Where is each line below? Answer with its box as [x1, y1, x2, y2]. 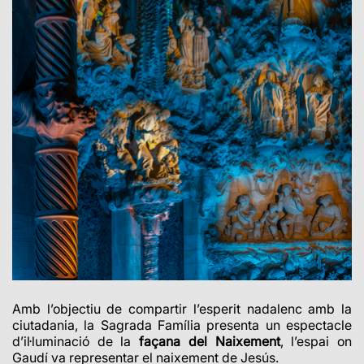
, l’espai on [279, 333, 353, 350]
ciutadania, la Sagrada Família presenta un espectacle [12, 317, 352, 334]
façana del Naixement [139, 333, 280, 350]
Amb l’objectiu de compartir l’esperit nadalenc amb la [12, 301, 352, 318]
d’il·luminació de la [12, 333, 140, 350]
